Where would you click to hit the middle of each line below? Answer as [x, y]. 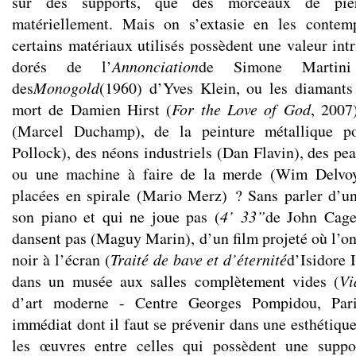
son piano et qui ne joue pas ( [116, 217]
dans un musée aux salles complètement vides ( [176, 281]
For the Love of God [241, 109]
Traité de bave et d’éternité [199, 259]
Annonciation [155, 66]
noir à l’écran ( [61, 259]
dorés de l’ [62, 66]
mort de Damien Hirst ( [92, 109]
